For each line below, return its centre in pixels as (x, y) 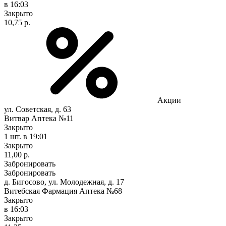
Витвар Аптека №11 (39, 118)
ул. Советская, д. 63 (38, 109)
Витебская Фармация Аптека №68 (63, 191)
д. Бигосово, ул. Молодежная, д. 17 (64, 182)
